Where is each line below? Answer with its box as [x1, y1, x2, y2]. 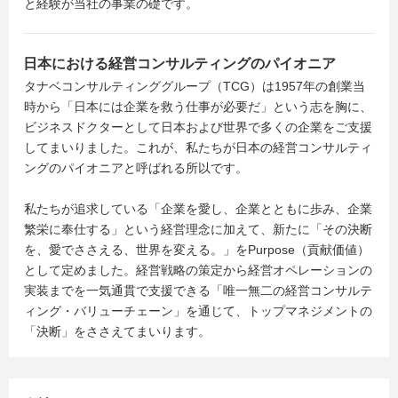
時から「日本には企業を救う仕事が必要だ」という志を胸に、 [24, 99, 372, 114]
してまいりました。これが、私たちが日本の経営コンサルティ [24, 140, 372, 155]
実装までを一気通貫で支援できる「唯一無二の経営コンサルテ [24, 283, 372, 298]
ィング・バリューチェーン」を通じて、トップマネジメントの [24, 304, 372, 318]
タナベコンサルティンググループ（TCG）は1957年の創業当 [24, 79, 365, 93]
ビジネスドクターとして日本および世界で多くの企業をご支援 [24, 120, 372, 134]
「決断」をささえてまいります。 [24, 324, 211, 338]
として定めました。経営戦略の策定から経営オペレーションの [24, 263, 372, 277]
